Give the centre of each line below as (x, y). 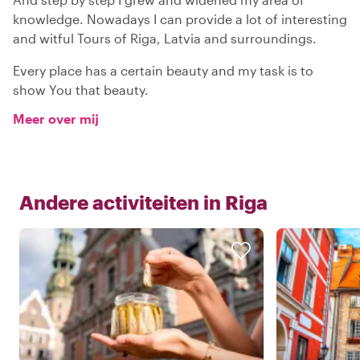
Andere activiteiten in (120, 202)
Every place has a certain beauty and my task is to (163, 70)
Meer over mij (56, 118)
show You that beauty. (81, 89)
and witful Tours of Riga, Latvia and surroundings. (165, 38)
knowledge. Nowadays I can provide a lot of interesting (180, 18)
